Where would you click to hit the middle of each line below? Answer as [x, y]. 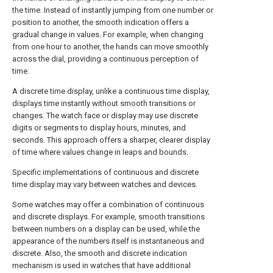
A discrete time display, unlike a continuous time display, [111, 91]
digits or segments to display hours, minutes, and [99, 128]
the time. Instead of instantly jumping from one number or [113, 10]
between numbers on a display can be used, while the [106, 229]
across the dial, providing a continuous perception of [105, 59]
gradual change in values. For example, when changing [108, 34]
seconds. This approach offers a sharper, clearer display [111, 140]
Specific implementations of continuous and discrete [105, 172]
